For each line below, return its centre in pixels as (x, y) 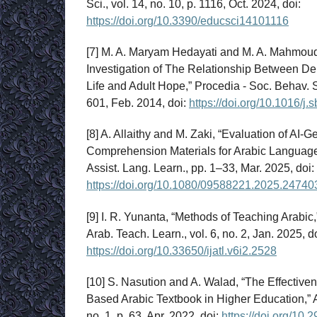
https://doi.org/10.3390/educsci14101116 (188, 21)
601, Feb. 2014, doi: (138, 103)
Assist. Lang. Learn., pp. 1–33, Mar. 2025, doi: (200, 168)
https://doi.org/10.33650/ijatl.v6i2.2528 (181, 250)
